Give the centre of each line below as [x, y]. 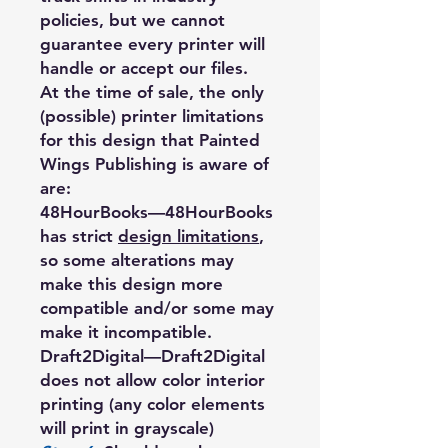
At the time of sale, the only [152, 91]
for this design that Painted [150, 139]
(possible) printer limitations [152, 115]
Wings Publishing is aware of [154, 163]
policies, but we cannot [132, 19]
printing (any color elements [152, 403]
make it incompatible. [126, 331]
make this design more [131, 283]
